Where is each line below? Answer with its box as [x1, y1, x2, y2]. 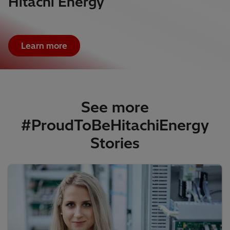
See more [81, 98, 149, 117]
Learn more [21, 41, 67, 51]
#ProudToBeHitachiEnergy [21, 116, 209, 135]
